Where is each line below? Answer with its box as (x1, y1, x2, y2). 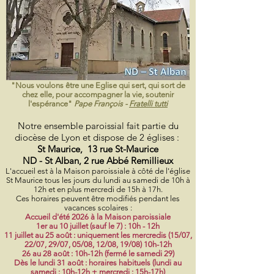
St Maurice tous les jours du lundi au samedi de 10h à (6, 176, 190, 185)
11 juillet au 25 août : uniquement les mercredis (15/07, (4, 231, 192, 240)
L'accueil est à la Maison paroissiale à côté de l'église (6, 166, 190, 176)
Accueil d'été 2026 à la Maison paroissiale (25, 212, 171, 221)
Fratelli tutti (129, 99, 168, 108)
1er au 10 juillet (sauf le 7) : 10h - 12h (36, 221, 160, 231)
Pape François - (74, 99, 129, 108)
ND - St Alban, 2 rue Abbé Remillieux (23, 155, 173, 166)
